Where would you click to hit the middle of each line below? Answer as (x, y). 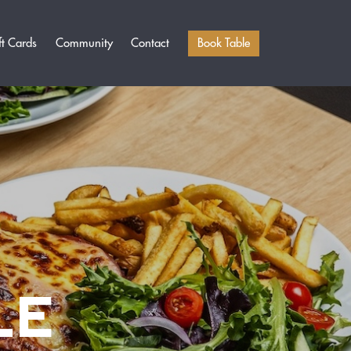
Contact (150, 43)
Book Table (223, 42)
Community (84, 43)
